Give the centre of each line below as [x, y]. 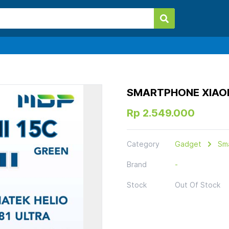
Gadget [188, 144]
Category [143, 144]
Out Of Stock [198, 185]
